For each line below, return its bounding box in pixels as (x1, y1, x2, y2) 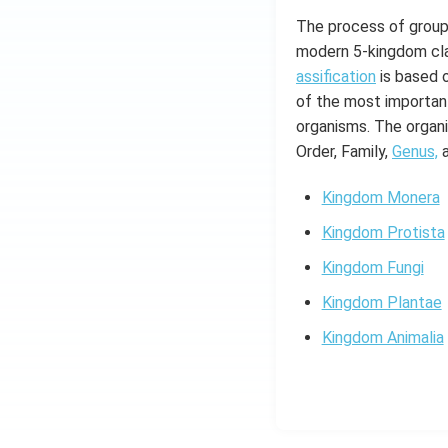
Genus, (392, 142, 438, 161)
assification (296, 67, 376, 86)
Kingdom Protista (321, 223, 445, 242)
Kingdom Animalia (321, 328, 444, 347)
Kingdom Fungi (321, 258, 424, 277)
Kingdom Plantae (321, 293, 442, 312)
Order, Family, (296, 142, 392, 161)
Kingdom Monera (321, 188, 440, 207)
